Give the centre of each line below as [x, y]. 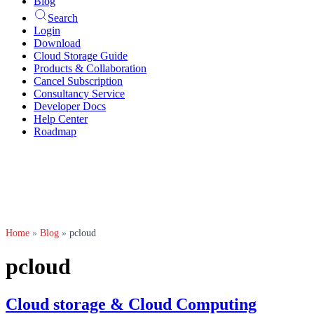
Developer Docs [70, 106]
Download [57, 43]
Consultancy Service [79, 94]
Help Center [61, 119]
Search [63, 18]
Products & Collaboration [90, 68]
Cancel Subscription [78, 81]
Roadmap [55, 131]
